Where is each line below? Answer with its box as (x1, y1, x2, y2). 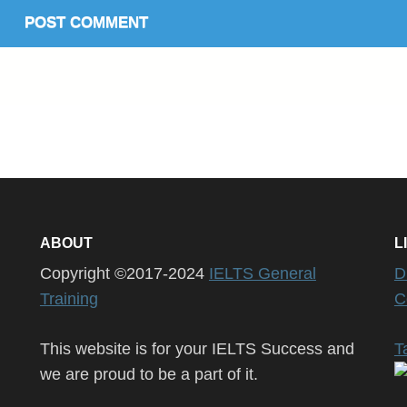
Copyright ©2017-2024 (39, 263, 209, 283)
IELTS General (208, 263, 316, 283)
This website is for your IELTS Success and (39, 339, 354, 358)
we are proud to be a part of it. (39, 364, 258, 383)
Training (39, 289, 98, 308)
